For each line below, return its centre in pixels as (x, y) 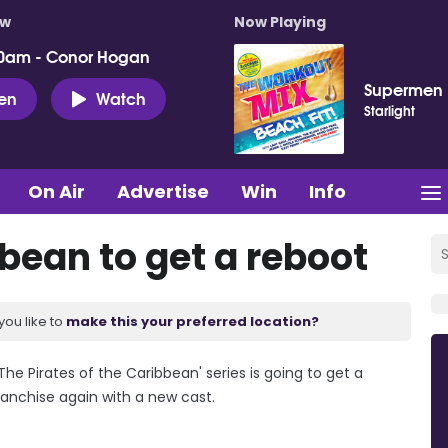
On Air (56, 191)
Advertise (163, 191)
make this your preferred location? (192, 321)
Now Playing (280, 22)
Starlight (389, 110)
